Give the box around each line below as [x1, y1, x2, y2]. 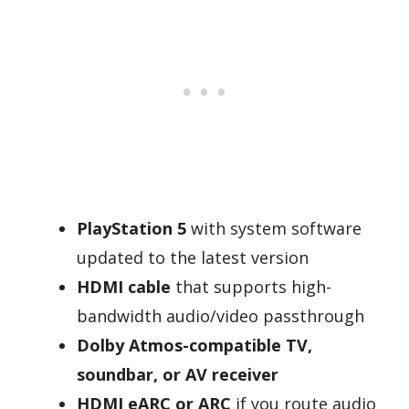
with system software [186, 216, 362, 239]
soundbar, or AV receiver [77, 362, 278, 385]
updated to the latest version [77, 246, 309, 268]
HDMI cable [77, 275, 171, 298]
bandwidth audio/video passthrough [77, 304, 364, 327]
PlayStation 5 [77, 216, 186, 239]
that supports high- [171, 275, 331, 298]
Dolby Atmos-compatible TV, [77, 333, 312, 356]
